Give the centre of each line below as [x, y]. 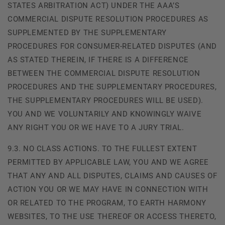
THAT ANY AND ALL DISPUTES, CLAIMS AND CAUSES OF [113, 176]
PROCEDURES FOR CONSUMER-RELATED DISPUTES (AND [113, 46]
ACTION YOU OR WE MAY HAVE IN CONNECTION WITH [108, 189]
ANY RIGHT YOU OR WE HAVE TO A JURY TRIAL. [96, 127]
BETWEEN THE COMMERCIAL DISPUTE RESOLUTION [104, 73]
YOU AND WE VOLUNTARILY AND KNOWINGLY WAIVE [105, 114]
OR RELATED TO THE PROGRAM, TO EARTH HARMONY [107, 203]
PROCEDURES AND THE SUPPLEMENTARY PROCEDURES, [112, 87]
